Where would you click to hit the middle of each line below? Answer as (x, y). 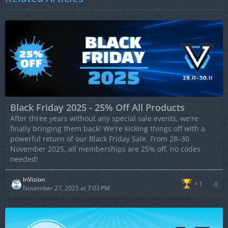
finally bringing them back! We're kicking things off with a (108, 129)
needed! (24, 159)
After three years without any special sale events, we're (104, 119)
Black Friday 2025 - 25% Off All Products (97, 108)
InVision (34, 180)
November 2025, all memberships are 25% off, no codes (105, 149)
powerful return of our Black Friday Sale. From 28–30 (100, 139)
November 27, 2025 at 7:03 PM (66, 188)
